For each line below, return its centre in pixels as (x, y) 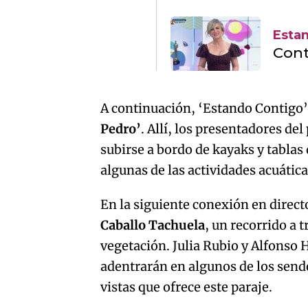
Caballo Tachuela (153, 225)
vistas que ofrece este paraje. (187, 287)
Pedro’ (121, 129)
